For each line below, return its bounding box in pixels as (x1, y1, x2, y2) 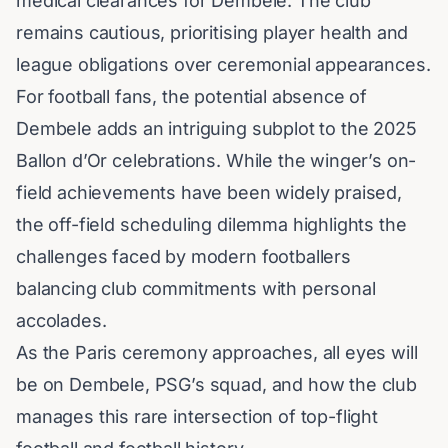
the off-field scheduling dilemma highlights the (16, 214, 407, 236)
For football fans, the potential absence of (16, 86, 368, 108)
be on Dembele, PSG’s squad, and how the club (16, 374, 417, 396)
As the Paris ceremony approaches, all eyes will (16, 342, 418, 364)
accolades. (16, 310, 107, 332)
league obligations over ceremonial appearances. (16, 54, 431, 76)
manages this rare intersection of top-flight (16, 406, 378, 428)
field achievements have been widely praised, (16, 182, 402, 204)
